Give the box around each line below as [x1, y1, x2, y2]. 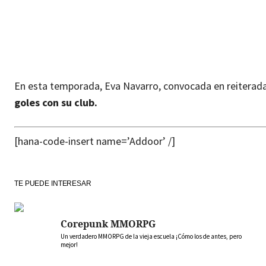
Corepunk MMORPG [61, 217, 156, 231]
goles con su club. [14, 96, 97, 110]
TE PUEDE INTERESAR [14, 179, 91, 188]
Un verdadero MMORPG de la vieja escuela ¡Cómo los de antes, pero [61, 232, 242, 241]
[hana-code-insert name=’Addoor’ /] [14, 134, 175, 148]
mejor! [61, 240, 78, 249]
